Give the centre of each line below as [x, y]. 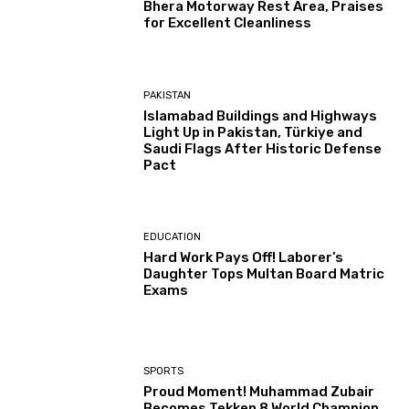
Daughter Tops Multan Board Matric [264, 274]
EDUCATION [173, 237]
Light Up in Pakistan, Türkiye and [253, 132]
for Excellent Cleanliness [228, 23]
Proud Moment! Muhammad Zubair [259, 391]
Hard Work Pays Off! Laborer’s [244, 258]
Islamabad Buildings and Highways [261, 115]
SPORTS [164, 371]
